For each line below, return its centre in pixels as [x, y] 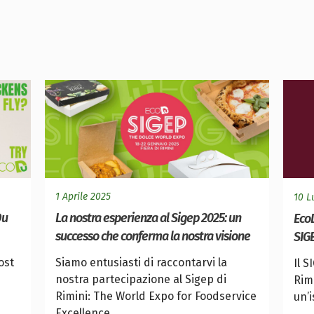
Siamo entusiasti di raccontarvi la [142, 263]
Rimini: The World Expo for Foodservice [156, 296]
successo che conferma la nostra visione [153, 237]
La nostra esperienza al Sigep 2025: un [149, 218]
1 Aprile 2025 [83, 197]
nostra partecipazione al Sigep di [141, 280]
